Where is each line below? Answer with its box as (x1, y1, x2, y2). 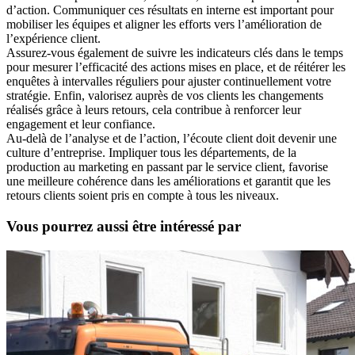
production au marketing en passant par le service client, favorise (6, 160, 328, 174)
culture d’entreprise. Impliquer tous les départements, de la (6, 146, 296, 160)
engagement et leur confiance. (6, 117, 155, 132)
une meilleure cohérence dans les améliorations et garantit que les (6, 174, 330, 189)
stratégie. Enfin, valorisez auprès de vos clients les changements (6, 89, 323, 103)
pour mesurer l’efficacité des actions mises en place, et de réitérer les (6, 60, 345, 74)
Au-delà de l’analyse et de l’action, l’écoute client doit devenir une (6, 132, 337, 146)
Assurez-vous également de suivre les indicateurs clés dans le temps (6, 46, 343, 60)
